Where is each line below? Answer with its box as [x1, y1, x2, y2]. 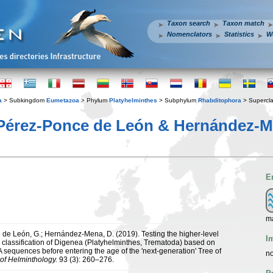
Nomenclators [167, 30, 212, 38]
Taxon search [167, 19, 210, 27]
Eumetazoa [46, 97, 79, 104]
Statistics [224, 30, 254, 38]
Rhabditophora [198, 97, 241, 104]
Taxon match [222, 19, 264, 27]
